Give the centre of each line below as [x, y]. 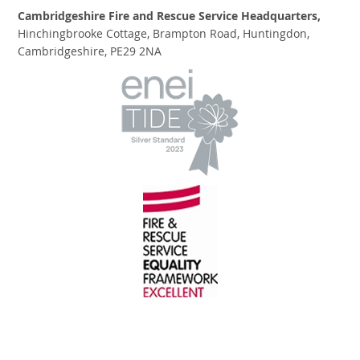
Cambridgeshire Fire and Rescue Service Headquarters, [170, 18]
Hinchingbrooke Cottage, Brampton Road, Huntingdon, [164, 35]
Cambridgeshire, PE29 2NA [90, 53]
